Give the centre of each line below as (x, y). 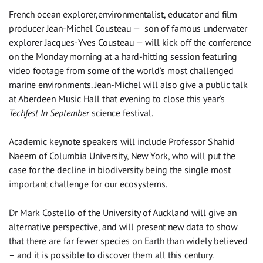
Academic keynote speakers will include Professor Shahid (122, 142)
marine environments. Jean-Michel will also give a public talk (128, 85)
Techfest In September (49, 113)
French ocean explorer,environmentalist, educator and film (123, 14)
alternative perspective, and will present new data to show (123, 227)
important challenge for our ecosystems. (88, 184)
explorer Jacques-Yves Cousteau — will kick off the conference (130, 43)
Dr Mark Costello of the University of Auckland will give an (123, 213)
